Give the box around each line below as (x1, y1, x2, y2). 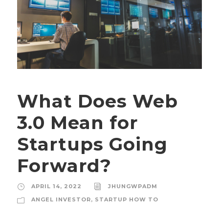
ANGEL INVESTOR (31, 196, 91, 203)
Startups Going (17, 132, 168, 155)
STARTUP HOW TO (95, 196, 158, 203)
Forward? (17, 154, 111, 176)
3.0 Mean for (17, 111, 138, 133)
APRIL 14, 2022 (31, 182, 82, 190)
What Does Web (17, 89, 178, 112)
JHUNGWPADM (108, 182, 157, 190)
